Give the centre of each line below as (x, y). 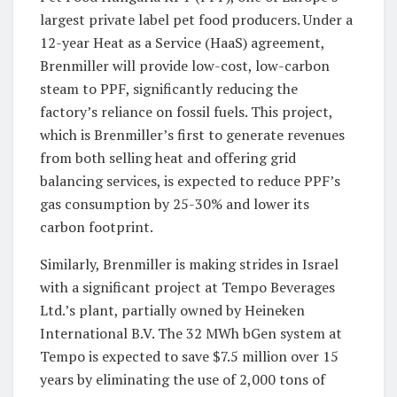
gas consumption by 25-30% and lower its (175, 203)
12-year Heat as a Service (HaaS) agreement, (182, 42)
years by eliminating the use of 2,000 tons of (183, 379)
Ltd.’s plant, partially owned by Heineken (172, 310)
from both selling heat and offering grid (168, 157)
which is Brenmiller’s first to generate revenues (192, 134)
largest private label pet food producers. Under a (196, 19)
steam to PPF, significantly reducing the (169, 88)
